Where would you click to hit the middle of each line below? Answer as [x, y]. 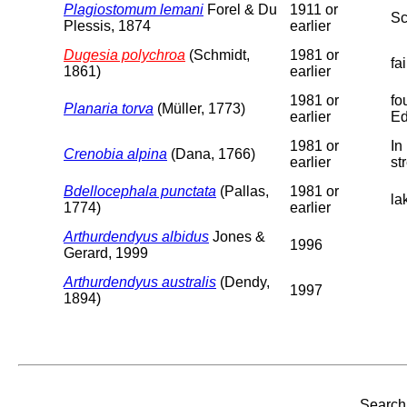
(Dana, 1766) [211, 154]
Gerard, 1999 [106, 253]
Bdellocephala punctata [140, 191]
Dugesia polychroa [124, 55]
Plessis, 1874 [107, 25]
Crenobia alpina [115, 154]
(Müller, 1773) [199, 108]
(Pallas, [243, 191]
